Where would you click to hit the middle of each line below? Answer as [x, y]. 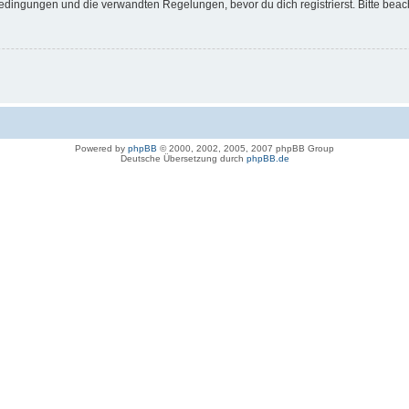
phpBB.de [267, 159]
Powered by [101, 149]
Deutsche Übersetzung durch [183, 159]
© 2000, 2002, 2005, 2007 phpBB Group [246, 149]
